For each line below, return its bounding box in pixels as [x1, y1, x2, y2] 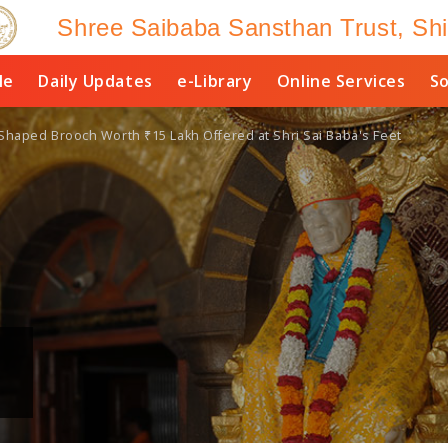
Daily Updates [38, 70, 153, 92]
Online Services [276, 70, 406, 92]
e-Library [177, 70, 253, 92]
